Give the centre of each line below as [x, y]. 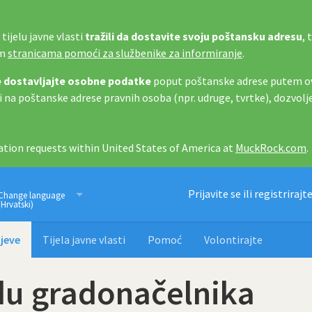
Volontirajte [233, 240]
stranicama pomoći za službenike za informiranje [125, 53]
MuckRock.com [271, 148]
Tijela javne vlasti [84, 240]
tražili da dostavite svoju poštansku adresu [194, 36]
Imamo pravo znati [107, 195]
